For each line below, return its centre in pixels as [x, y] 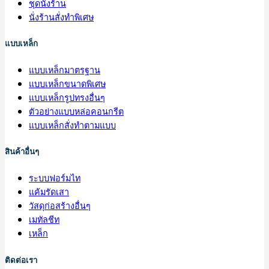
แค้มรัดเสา [49, 192]
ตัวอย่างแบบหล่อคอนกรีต [76, 111]
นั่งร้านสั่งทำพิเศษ [61, 17]
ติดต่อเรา [21, 260]
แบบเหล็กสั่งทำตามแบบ [72, 125]
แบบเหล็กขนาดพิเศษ [67, 83]
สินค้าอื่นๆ [22, 152]
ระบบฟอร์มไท [55, 178]
